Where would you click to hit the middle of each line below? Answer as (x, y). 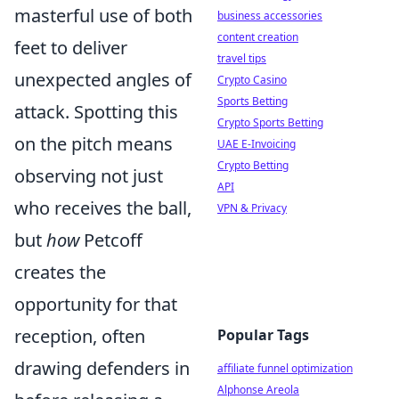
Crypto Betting (253, 165)
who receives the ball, (103, 208)
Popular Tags (263, 335)
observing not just (89, 176)
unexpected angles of (103, 80)
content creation (258, 37)
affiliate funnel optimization (285, 368)
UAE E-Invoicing (256, 144)
